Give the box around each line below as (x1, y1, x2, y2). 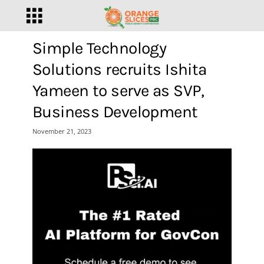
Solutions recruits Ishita (32, 60, 207, 79)
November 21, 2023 (32, 127, 91, 136)
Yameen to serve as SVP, (32, 81, 204, 100)
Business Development (32, 102, 198, 121)
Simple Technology (32, 38, 167, 58)
